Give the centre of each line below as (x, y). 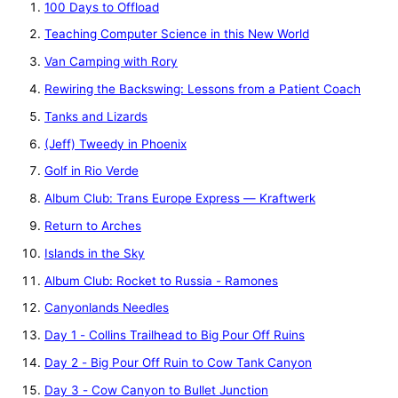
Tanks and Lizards (96, 116)
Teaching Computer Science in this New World (177, 34)
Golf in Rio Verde (92, 171)
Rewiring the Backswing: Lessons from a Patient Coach (203, 89)
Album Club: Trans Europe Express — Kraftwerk (180, 199)
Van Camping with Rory (111, 62)
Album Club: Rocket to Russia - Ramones (161, 280)
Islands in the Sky (95, 253)
